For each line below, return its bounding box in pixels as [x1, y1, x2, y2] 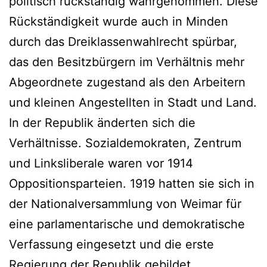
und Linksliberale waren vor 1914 [9, 156, 193, 170]
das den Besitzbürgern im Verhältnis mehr [9, 54, 244, 69]
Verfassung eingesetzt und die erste [9, 237, 214, 252]
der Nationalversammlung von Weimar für [9, 196, 241, 211]
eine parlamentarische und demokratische [9, 216, 245, 231]
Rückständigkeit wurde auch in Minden [9, 14, 228, 29]
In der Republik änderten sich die [9, 115, 195, 130]
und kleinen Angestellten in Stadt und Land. [9, 95, 257, 110]
